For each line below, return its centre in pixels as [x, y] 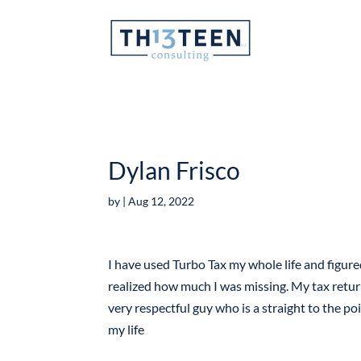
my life [127, 329]
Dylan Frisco [174, 170]
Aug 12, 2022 [162, 201]
